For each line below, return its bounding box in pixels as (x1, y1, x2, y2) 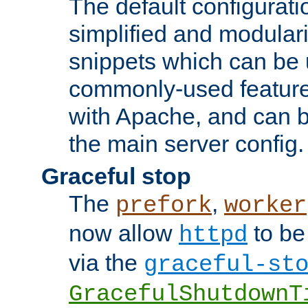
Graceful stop (41, 162, 191, 189)
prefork (115, 192, 212, 219)
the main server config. (69, 130, 304, 157)
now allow (69, 219, 179, 246)
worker (224, 192, 307, 219)
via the (69, 249, 144, 276)
